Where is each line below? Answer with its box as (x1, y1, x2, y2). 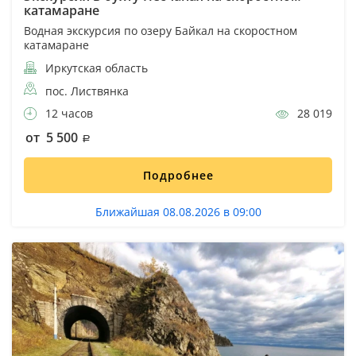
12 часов (42, 105, 93, 121)
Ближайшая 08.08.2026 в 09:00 (95, 203, 261, 219)
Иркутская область (42, 60, 148, 75)
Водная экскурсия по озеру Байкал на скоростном (24, 22, 297, 38)
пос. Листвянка (45, 83, 129, 99)
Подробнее (142, 167, 214, 183)
